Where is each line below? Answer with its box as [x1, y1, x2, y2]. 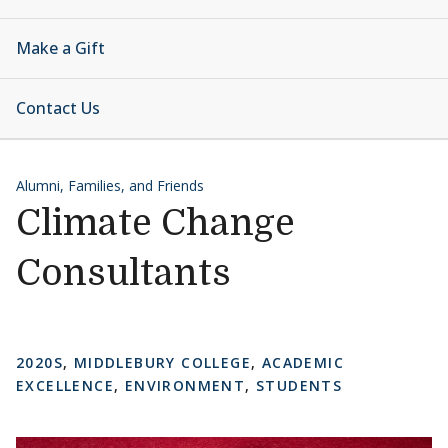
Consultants [16, 253, 231, 294]
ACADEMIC [261, 353, 345, 372]
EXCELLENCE [16, 376, 115, 395]
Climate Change [16, 203, 295, 244]
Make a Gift [16, 37, 105, 59]
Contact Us [16, 97, 100, 119]
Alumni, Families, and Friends [16, 176, 204, 195]
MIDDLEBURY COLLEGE [73, 353, 252, 372]
